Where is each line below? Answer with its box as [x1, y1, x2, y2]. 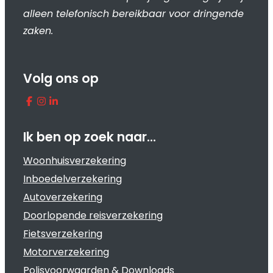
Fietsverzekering [23, 227, 102, 241]
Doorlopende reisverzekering [23, 208, 163, 222]
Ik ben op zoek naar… [23, 128, 156, 146]
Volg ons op [23, 69, 99, 87]
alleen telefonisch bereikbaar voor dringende [23, 7, 244, 21]
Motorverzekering [23, 245, 109, 259]
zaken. [23, 24, 53, 38]
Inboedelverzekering [23, 172, 122, 186]
